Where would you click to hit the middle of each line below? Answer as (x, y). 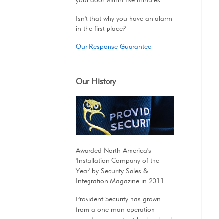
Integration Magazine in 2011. (121, 181)
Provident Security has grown (118, 199)
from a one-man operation (115, 209)
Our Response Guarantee (113, 47)
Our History (96, 81)
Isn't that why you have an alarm (124, 18)
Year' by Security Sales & (112, 171)
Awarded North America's (113, 150)
